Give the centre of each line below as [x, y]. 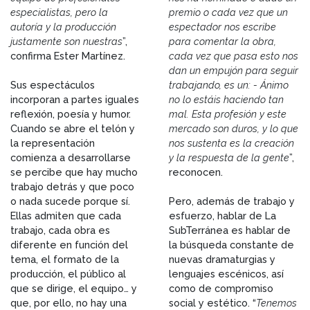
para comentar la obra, [222, 41]
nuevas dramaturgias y [222, 259]
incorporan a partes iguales [75, 99]
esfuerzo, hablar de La [222, 215]
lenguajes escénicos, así [226, 273]
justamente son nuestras [66, 41]
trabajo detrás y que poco [72, 186]
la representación [53, 143]
